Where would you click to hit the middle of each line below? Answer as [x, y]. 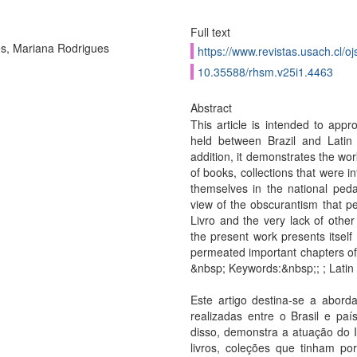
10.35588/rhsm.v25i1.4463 [265, 72]
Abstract [211, 108]
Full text [210, 32]
